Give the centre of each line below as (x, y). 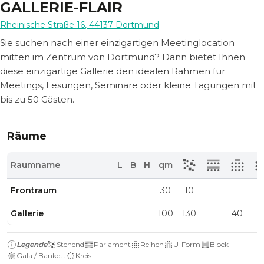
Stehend (70, 244)
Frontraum (34, 190)
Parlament (112, 244)
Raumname (36, 165)
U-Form (187, 244)
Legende (32, 244)
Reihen (152, 244)
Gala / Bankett (41, 255)
